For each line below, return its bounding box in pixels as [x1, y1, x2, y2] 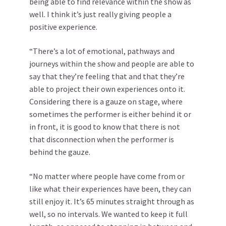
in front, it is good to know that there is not [29, 121, 180, 132]
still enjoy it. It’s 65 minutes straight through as [29, 196, 194, 206]
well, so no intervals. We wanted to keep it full [29, 208, 188, 219]
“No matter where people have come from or [29, 171, 185, 181]
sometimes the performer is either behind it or [29, 108, 191, 119]
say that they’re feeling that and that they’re [29, 71, 185, 81]
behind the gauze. [29, 146, 90, 157]
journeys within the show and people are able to [29, 58, 194, 69]
